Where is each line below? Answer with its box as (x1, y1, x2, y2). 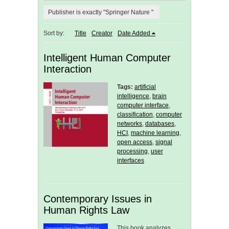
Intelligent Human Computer (43, 52, 171, 64)
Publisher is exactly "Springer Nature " (48, 8, 153, 16)
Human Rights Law (43, 204, 129, 216)
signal (155, 139, 172, 146)
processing (117, 148, 148, 155)
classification (117, 111, 153, 119)
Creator (91, 30, 112, 37)
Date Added (118, 30, 150, 37)
